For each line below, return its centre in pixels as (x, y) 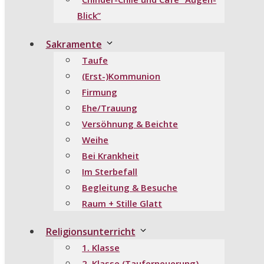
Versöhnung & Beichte (130, 123)
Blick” (89, 16)
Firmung (100, 92)
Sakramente (74, 44)
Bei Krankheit (111, 155)
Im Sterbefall (110, 171)
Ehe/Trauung (110, 108)
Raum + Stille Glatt (122, 203)
